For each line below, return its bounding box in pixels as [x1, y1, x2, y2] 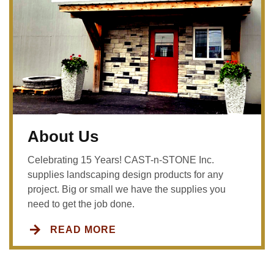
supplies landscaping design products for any [28, 169, 223, 180]
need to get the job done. [28, 199, 135, 210]
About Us [28, 127, 98, 146]
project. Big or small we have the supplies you [28, 184, 226, 195]
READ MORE [50, 224, 116, 235]
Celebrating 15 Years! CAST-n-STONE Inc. [28, 155, 214, 166]
